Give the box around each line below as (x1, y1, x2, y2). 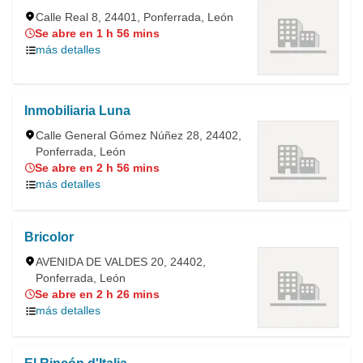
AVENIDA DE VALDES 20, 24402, (36, 254, 206, 268)
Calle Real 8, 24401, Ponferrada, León (36, 10, 233, 23)
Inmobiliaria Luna (24, 103, 130, 117)
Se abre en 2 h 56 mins (35, 160, 160, 174)
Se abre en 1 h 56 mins (35, 26, 160, 40)
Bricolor (24, 229, 74, 244)
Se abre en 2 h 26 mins (35, 287, 160, 301)
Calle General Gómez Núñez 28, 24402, (36, 128, 241, 142)
